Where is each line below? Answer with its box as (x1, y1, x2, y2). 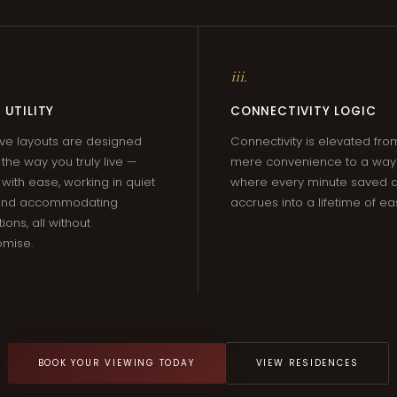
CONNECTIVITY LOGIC (230, 103, 377, 120)
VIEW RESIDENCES (255, 357, 359, 369)
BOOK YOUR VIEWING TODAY (37, 357, 195, 369)
